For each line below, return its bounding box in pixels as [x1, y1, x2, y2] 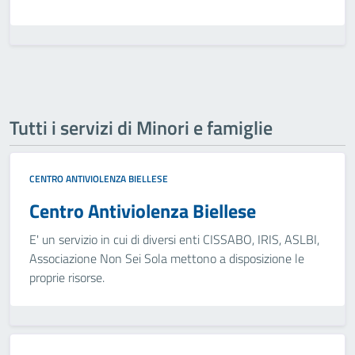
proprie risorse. [29, 268, 105, 287]
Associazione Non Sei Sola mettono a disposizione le [29, 249, 304, 268]
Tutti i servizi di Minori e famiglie [10, 113, 273, 142]
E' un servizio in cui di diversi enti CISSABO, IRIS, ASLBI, [29, 230, 319, 249]
